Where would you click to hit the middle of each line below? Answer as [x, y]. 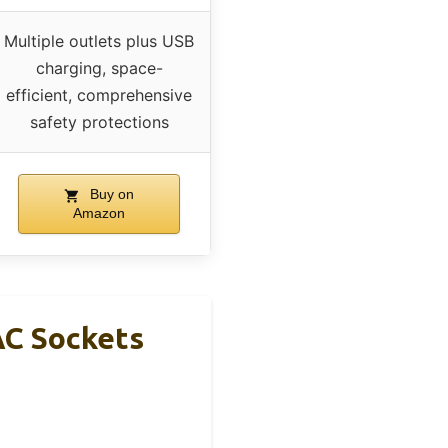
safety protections [99, 122]
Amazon [99, 213]
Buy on [110, 194]
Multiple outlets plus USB [99, 41]
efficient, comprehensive [99, 95]
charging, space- [99, 68]
